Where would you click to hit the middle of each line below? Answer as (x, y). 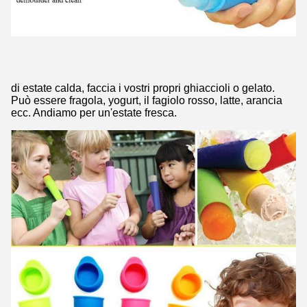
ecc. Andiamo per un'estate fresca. (94, 113)
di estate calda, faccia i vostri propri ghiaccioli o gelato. (143, 88)
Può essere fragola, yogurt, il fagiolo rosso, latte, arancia (147, 101)
